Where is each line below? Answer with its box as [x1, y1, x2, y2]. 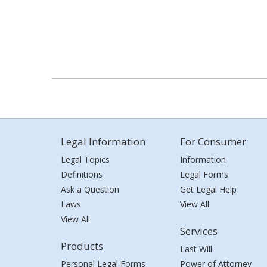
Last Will [180, 243, 212, 254]
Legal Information [61, 135, 145, 148]
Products [61, 239, 103, 253]
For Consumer [180, 135, 246, 148]
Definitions [61, 169, 103, 180]
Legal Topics [61, 154, 110, 165]
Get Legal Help [180, 184, 237, 195]
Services [180, 224, 218, 238]
